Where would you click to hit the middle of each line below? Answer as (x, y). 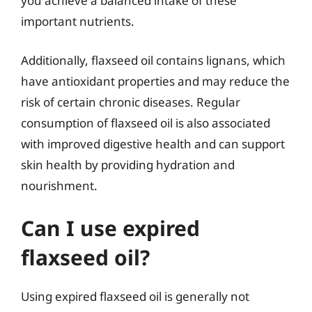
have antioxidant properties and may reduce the (155, 81)
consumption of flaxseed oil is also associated (146, 123)
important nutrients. (78, 21)
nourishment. (59, 185)
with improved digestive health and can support (153, 143)
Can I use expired (110, 228)
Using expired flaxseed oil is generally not (135, 296)
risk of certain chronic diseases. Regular (131, 102)
